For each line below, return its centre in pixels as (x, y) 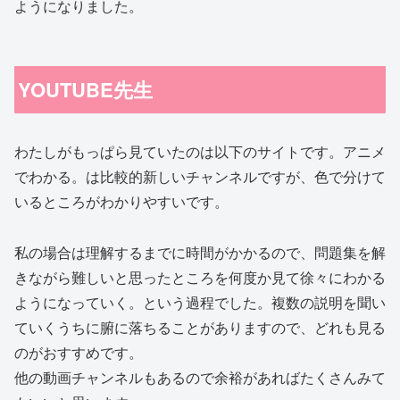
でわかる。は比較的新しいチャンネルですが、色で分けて (200, 177)
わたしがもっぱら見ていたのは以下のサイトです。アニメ (200, 152)
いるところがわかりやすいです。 (121, 202)
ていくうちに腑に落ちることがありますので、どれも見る (200, 327)
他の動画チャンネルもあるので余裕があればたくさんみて (200, 377)
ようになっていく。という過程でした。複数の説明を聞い (200, 302)
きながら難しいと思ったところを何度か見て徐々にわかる (200, 277)
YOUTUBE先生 (86, 90)
